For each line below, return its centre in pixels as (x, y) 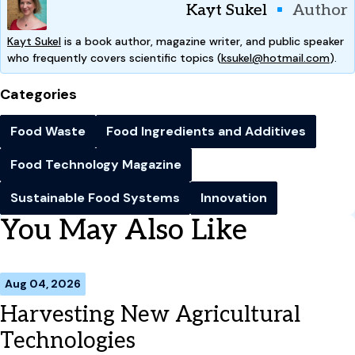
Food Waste (48, 132)
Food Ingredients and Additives (206, 132)
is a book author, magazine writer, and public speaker (202, 42)
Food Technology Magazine (96, 165)
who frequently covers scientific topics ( (114, 58)
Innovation (234, 198)
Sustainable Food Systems (95, 198)
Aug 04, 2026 (43, 284)
